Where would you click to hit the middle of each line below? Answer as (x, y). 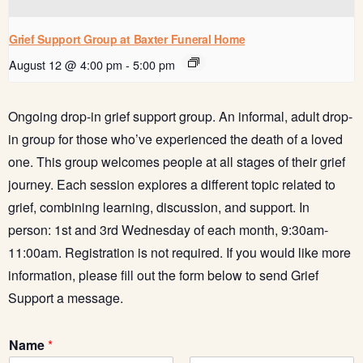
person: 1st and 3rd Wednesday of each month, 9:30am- (168, 229)
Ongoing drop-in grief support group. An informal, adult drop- (180, 116)
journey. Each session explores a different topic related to (172, 184)
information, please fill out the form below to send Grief (163, 275)
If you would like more (287, 252)
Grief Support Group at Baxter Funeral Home (127, 38)
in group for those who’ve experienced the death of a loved (175, 139)
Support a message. (69, 297)
